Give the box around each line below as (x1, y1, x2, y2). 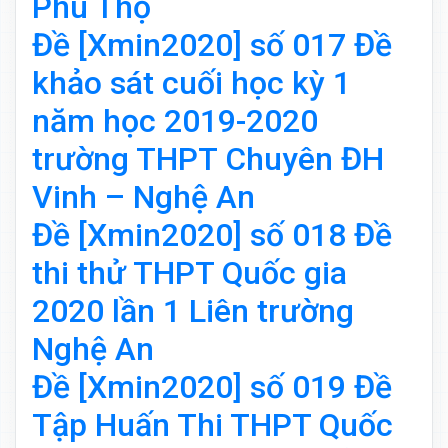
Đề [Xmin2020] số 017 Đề (32, 26, 392, 65)
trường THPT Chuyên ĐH (32, 140, 384, 179)
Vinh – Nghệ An (32, 178, 255, 217)
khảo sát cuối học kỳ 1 (32, 64, 351, 103)
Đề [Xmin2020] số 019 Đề (32, 368, 392, 407)
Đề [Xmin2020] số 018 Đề (32, 216, 392, 255)
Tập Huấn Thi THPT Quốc (32, 406, 393, 445)
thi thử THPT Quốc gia (32, 254, 347, 293)
